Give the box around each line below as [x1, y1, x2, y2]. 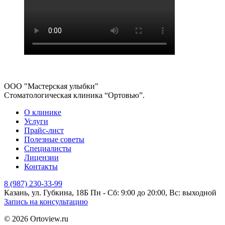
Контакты [24, 162, 58, 171]
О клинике [24, 107, 61, 117]
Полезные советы [24, 135, 84, 144]
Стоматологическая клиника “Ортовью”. [4, 90, 145, 99]
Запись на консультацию [4, 197, 88, 206]
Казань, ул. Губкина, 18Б [4, 188, 88, 197]
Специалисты [24, 144, 71, 153]
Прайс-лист [24, 126, 64, 135]
